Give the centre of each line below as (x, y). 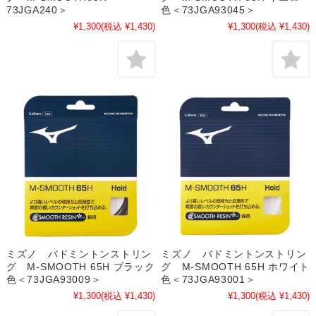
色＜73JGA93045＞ (208, 10)
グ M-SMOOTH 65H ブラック (80, 266)
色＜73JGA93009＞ (54, 279)
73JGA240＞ (37, 10)
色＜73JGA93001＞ (208, 279)
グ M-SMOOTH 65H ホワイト (235, 266)
